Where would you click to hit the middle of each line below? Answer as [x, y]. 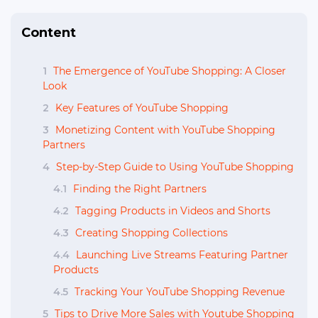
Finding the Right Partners [138, 189]
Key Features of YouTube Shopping [141, 108]
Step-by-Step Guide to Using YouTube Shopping [174, 167]
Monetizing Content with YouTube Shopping [164, 130]
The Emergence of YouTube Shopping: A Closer [168, 71]
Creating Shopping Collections [150, 233]
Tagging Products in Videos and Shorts [171, 211]
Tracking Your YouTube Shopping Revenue [178, 292]
